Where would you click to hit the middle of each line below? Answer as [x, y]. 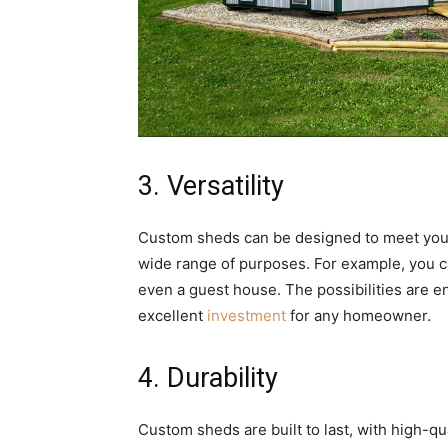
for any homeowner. [358, 315]
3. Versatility [211, 185]
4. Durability [208, 377]
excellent [172, 315]
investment [246, 315]
